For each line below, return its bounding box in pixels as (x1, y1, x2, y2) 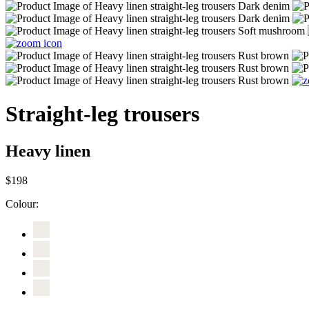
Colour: (6, 197, 39, 210)
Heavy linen (6, 141, 90, 160)
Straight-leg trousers (6, 101, 199, 127)
